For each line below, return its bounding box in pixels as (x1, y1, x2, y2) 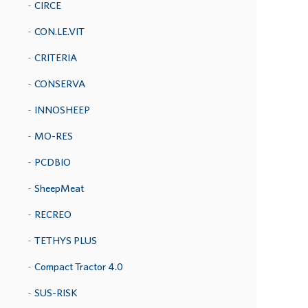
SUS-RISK (34, 287, 78, 298)
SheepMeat (34, 182, 84, 194)
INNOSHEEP (34, 104, 90, 115)
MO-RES (34, 130, 73, 142)
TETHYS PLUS (34, 234, 97, 246)
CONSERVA (34, 78, 85, 89)
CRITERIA (34, 52, 77, 63)
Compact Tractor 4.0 (34, 261, 123, 272)
